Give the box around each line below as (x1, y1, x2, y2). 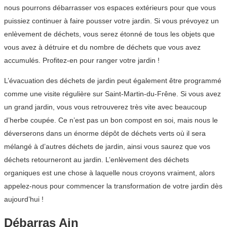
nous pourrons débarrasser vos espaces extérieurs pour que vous (4, 3, 216, 12)
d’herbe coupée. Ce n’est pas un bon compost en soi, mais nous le (4, 116, 218, 124)
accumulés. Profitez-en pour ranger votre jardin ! (4, 56, 160, 64)
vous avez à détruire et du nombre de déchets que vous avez (4, 43, 201, 51)
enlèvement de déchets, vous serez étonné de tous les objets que (4, 29, 215, 38)
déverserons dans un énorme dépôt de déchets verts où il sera (4, 129, 206, 137)
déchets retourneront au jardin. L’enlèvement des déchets (4, 155, 189, 164)
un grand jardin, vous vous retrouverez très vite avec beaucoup (4, 102, 207, 111)
